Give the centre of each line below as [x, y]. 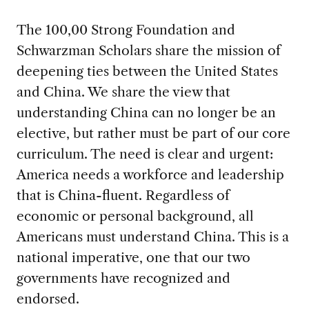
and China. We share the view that [123, 91]
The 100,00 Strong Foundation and [126, 29]
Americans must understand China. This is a [152, 236]
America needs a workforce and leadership [150, 174]
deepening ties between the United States [147, 71]
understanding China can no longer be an [146, 112]
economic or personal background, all [135, 216]
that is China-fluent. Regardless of [123, 195]
